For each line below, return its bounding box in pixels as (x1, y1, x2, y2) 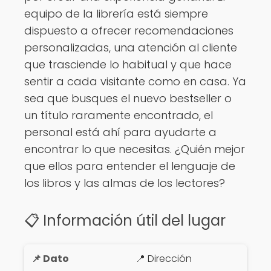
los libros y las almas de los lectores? (24, 175, 225, 191)
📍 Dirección (135, 252, 192, 266)
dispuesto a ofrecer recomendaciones (24, 23, 233, 39)
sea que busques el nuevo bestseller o (24, 91, 232, 106)
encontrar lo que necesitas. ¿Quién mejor (24, 142, 245, 157)
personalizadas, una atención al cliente (24, 40, 237, 56)
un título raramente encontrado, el (24, 108, 213, 123)
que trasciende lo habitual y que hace (24, 57, 232, 73)
